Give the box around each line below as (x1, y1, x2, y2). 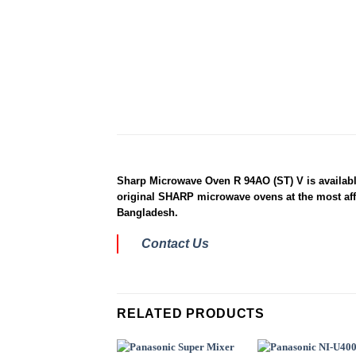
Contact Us (141, 236, 210, 250)
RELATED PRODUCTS (117, 305, 265, 320)
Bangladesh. (117, 206, 178, 219)
